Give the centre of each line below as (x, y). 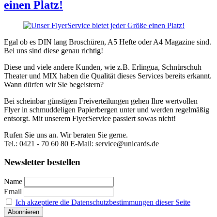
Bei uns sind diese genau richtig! (54, 50)
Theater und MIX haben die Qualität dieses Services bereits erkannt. (108, 76)
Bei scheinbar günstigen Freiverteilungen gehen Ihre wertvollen (101, 101)
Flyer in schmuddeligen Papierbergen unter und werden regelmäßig (107, 109)
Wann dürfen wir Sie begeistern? (54, 84)
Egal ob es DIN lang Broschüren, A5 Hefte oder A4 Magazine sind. (108, 42)
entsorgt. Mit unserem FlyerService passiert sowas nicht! (90, 118)
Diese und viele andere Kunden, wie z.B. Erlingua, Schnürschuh (103, 67)
